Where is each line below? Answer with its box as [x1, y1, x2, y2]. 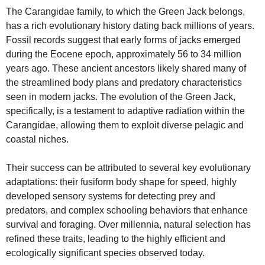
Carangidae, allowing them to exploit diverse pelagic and [6, 119, 244, 130]
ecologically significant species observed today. [6, 247, 205, 258]
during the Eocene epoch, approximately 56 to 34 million [6, 49, 241, 59]
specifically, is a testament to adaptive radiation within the [6, 105, 245, 116]
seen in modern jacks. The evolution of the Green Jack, [6, 91, 235, 102]
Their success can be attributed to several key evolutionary [6, 162, 251, 173]
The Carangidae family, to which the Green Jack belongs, [6, 6, 245, 17]
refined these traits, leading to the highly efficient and [6, 233, 225, 244]
